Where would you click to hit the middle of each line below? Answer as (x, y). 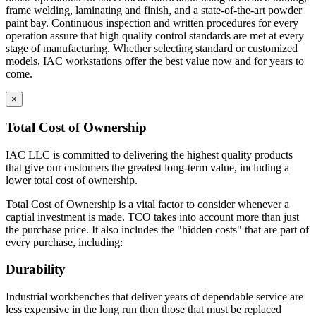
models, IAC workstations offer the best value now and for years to (155, 61)
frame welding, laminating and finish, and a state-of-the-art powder (154, 11)
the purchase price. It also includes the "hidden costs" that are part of (157, 229)
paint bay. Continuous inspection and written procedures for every (152, 23)
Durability (36, 269)
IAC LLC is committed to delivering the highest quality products (149, 154)
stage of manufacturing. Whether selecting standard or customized (152, 49)
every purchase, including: (64, 242)
